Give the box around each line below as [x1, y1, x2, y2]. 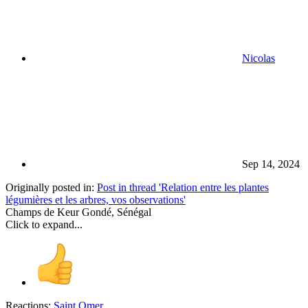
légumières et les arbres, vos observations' [5, 194, 186, 206]
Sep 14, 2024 [242, 158, 300, 170]
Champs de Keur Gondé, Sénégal [5, 206, 151, 219]
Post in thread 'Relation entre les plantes [97, 181, 269, 194]
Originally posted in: [5, 181, 97, 194]
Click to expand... [5, 219, 82, 231]
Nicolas [242, 52, 275, 65]
